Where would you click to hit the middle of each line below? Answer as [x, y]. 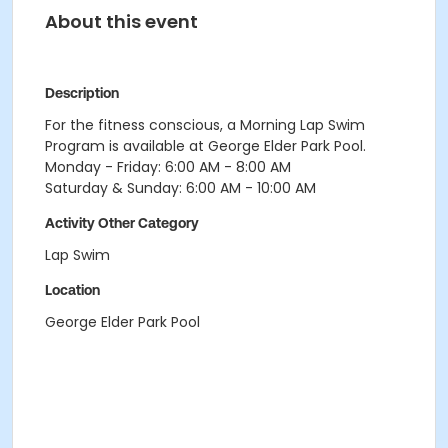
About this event [121, 21]
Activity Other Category [122, 223]
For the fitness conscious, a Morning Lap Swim [205, 125]
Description [82, 93]
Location [72, 290]
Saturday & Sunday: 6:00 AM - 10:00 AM [180, 188]
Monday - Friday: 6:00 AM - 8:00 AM [168, 167]
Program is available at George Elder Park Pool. [205, 146]
